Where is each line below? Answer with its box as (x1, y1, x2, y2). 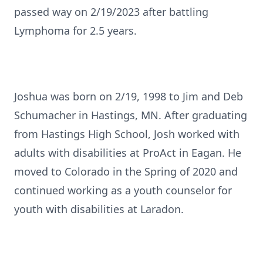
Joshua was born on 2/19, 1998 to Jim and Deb (14, 89, 243, 103)
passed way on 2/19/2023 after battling (14, 5, 208, 19)
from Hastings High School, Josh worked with (14, 127, 240, 141)
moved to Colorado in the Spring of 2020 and (14, 164, 238, 178)
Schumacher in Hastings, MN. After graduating (14, 108, 247, 122)
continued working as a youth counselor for (14, 183, 232, 197)
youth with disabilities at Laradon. (14, 202, 184, 216)
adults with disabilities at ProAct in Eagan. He (14, 146, 241, 160)
